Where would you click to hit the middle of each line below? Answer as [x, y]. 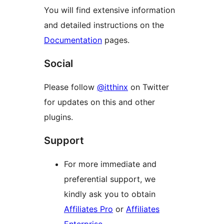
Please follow [70, 87]
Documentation [73, 40]
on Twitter [148, 87]
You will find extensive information [109, 10]
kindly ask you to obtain [110, 194]
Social [58, 64]
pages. [116, 40]
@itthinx [112, 87]
